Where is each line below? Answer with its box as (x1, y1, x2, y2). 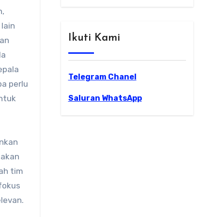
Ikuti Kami (68, 32, 120, 44)
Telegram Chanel (68, 72, 137, 81)
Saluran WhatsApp (68, 93, 142, 103)
